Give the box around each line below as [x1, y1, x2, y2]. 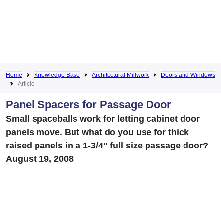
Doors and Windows [161, 71, 215, 78]
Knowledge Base [34, 71, 80, 78]
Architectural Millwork [92, 71, 149, 78]
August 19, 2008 [6, 153, 74, 164]
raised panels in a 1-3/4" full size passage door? [6, 140, 208, 150]
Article [18, 80, 35, 87]
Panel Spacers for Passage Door [6, 98, 171, 110]
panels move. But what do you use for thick [6, 127, 189, 137]
